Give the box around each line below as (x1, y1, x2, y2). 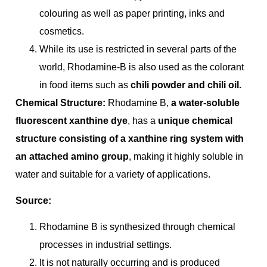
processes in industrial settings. (39, 240, 172, 250)
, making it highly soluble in (129, 151, 243, 162)
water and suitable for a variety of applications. (15, 169, 210, 179)
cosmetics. (39, 26, 84, 36)
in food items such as (39, 79, 131, 90)
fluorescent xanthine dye (15, 115, 128, 126)
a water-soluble (171, 97, 240, 108)
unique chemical (158, 115, 232, 126)
